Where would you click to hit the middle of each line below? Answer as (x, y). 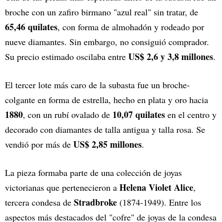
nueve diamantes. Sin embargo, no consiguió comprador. (107, 42)
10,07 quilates (139, 115)
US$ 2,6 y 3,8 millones (171, 57)
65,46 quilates (31, 27)
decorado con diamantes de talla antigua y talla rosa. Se (105, 130)
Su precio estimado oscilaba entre (67, 57)
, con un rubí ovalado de (68, 115)
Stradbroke (95, 202)
